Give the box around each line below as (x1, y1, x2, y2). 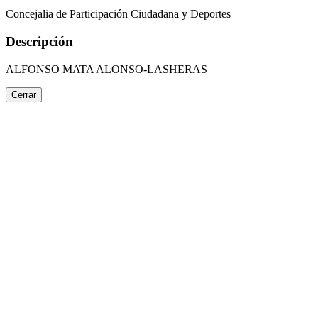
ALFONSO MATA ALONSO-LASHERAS (6, 62, 207, 75)
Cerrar (11, 89, 36, 100)
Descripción (6, 34, 73, 50)
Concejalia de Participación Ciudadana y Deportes (6, 8, 231, 21)
